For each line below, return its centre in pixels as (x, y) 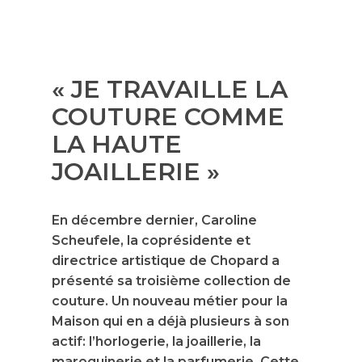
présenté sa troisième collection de (171, 281)
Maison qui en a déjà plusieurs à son (170, 321)
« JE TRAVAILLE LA (170, 89)
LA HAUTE (117, 144)
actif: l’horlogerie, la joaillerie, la (156, 341)
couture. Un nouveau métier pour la (170, 301)
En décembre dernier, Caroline (154, 220)
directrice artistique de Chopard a (166, 261)
